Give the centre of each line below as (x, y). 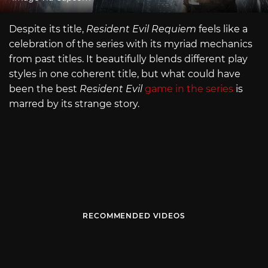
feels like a (222, 29)
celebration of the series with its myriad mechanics (131, 44)
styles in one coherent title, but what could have (125, 74)
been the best (44, 89)
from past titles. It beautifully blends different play (128, 59)
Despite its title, (48, 29)
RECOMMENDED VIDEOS (134, 216)
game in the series (189, 89)
